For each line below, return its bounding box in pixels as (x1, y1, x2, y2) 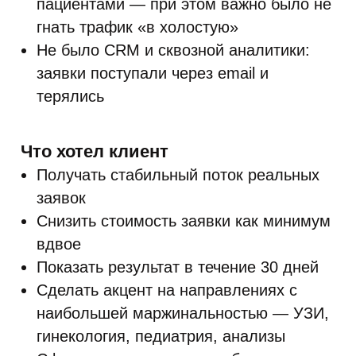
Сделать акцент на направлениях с (37, 281, 297, 299)
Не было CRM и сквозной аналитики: (37, 41, 310, 59)
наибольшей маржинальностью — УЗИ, (37, 304, 329, 322)
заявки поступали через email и (37, 64, 269, 82)
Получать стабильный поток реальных (37, 166, 319, 184)
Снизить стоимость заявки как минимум (37, 212, 331, 230)
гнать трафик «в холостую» (37, 18, 238, 36)
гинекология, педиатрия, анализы (37, 327, 285, 345)
